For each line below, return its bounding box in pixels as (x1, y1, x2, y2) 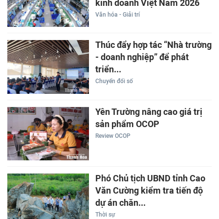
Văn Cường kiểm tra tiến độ (95, 185, 203, 197)
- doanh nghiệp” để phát (95, 52, 189, 63)
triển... (95, 64, 121, 75)
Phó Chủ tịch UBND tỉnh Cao (95, 173, 205, 184)
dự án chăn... (95, 197, 146, 209)
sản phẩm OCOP (95, 118, 159, 130)
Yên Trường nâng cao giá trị (95, 106, 202, 117)
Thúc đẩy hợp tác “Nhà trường (95, 40, 212, 51)
